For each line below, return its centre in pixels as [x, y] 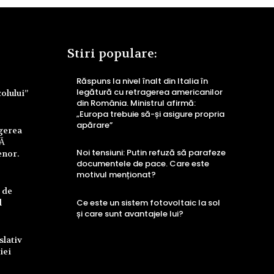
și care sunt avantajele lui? [130, 213]
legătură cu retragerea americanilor [150, 92]
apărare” [94, 125]
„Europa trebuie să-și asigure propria [150, 114]
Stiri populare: [112, 53]
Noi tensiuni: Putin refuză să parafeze [151, 153]
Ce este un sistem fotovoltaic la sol [148, 202]
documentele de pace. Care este [143, 164]
